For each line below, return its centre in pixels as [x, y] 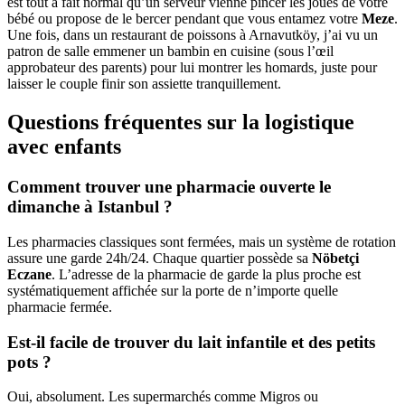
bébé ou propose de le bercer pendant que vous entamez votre [184, 19]
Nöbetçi [335, 258]
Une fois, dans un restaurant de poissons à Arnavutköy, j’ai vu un [193, 35]
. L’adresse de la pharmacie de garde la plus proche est [206, 274]
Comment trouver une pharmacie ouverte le [169, 187]
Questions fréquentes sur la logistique [181, 122]
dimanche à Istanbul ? [90, 207]
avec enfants [64, 147]
